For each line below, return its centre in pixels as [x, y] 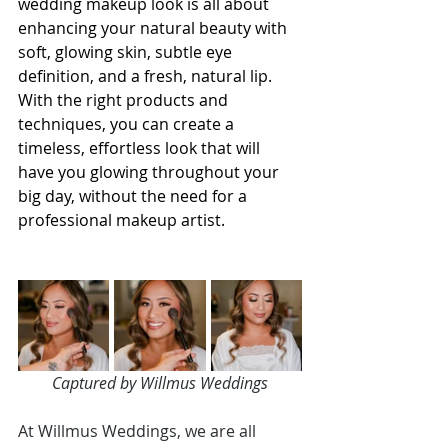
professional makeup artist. [121, 220]
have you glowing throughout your [150, 172]
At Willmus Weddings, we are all [139, 431]
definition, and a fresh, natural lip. [147, 76]
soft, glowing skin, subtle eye [127, 52]
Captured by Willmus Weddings [160, 383]
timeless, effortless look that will [141, 148]
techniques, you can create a [128, 124]
